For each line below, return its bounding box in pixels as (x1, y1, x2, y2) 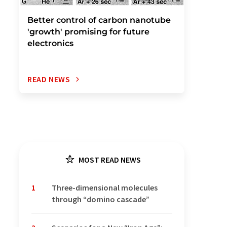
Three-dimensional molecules (52, 182, 158, 193)
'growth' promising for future (27, 27, 149, 36)
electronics (27, 39, 73, 48)
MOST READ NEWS (77, 155, 141, 165)
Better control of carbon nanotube (27, 15, 171, 25)
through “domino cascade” (52, 194, 149, 204)
